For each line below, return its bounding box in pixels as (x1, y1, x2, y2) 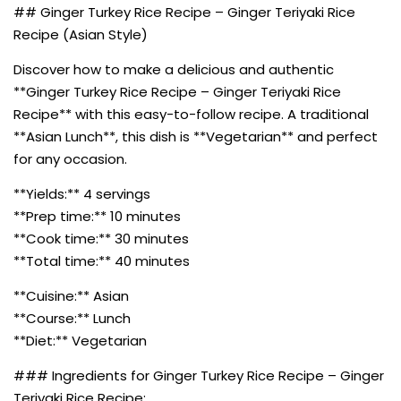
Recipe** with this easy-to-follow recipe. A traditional (13, 104, 369, 124)
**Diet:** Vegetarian (13, 330, 147, 350)
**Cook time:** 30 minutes (13, 228, 189, 248)
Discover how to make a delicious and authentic (13, 59, 334, 79)
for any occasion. (13, 149, 127, 168)
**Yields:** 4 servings (13, 183, 150, 203)
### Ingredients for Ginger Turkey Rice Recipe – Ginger (13, 365, 384, 385)
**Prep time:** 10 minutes (13, 206, 181, 226)
